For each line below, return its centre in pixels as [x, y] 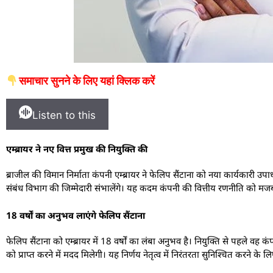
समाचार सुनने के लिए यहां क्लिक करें [87, 81]
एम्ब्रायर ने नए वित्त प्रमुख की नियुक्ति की [77, 149]
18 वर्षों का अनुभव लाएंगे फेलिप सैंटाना [76, 215]
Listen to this [64, 115]
